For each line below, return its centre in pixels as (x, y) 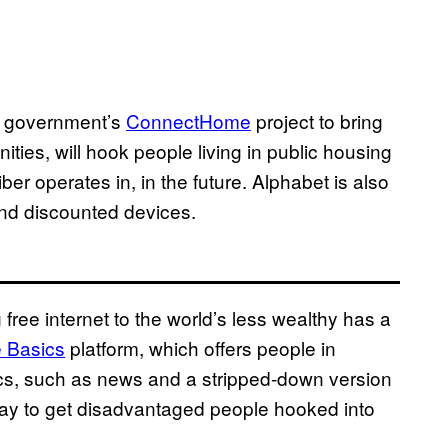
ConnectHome (188, 121)
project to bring (317, 121)
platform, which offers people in (200, 348)
